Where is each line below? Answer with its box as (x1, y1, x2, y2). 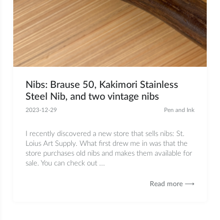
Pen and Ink (164, 107, 195, 113)
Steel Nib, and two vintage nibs (25, 92, 159, 102)
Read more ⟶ (150, 181, 195, 188)
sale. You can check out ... (25, 160, 105, 167)
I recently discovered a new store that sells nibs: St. (25, 130, 185, 138)
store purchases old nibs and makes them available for (25, 150, 192, 158)
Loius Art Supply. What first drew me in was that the (25, 140, 188, 148)
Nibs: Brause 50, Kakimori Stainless (25, 80, 178, 90)
